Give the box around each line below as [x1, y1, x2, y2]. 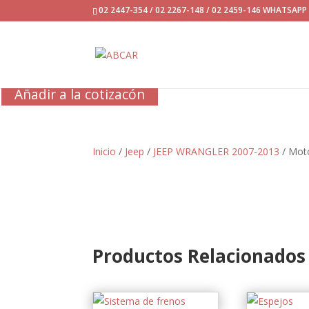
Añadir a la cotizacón [14, 85, 146, 103]
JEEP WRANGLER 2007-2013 [153, 144, 280, 158]
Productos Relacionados [92, 243, 306, 268]
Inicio [92, 144, 117, 158]
